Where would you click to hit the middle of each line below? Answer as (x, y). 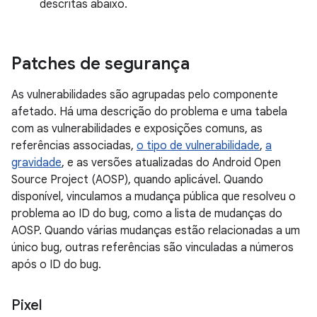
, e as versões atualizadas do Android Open (171, 163)
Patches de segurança (100, 64)
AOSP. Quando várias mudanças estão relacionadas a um (156, 231)
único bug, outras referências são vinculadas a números (152, 248)
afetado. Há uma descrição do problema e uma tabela (149, 112)
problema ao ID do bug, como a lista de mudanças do (147, 214)
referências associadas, (74, 146)
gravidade (36, 163)
